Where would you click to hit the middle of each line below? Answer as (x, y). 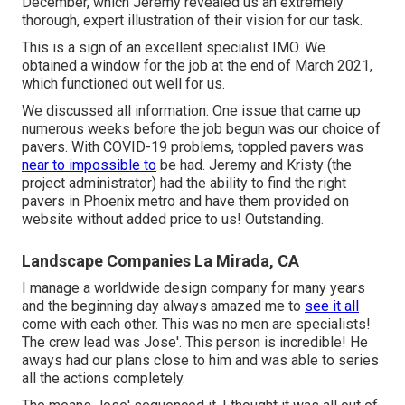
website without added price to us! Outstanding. (173, 220)
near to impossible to (89, 165)
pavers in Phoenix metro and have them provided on (185, 202)
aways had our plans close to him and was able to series (200, 361)
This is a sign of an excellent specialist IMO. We (174, 48)
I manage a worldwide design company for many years (193, 288)
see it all (332, 306)
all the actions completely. (104, 379)
